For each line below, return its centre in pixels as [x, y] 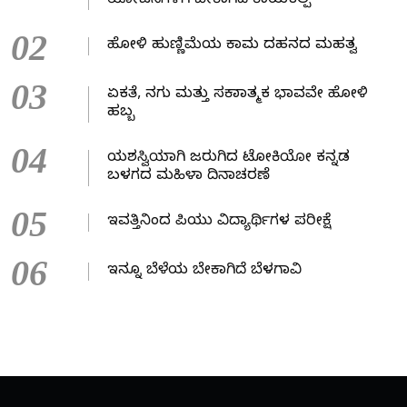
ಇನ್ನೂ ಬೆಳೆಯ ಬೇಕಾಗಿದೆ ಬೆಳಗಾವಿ [204, 272]
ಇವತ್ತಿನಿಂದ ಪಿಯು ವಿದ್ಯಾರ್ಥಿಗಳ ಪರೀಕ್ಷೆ [218, 223]
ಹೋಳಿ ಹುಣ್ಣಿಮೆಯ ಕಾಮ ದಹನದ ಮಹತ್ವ [232, 47]
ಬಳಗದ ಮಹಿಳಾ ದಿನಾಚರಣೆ [188, 178]
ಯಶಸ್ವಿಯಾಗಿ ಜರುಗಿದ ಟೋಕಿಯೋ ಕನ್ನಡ [228, 159]
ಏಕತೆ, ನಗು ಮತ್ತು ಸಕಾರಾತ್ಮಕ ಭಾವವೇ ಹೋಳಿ [237, 96]
